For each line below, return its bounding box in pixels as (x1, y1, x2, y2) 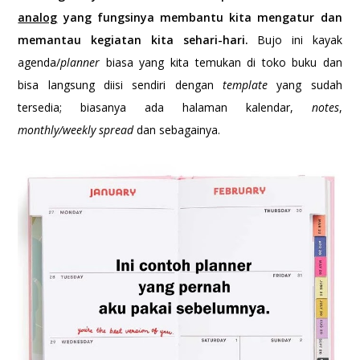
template (222, 76, 277, 92)
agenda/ (18, 54, 61, 70)
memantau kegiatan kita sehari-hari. (18, 31, 248, 47)
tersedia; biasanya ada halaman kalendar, (18, 99, 312, 115)
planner (60, 54, 100, 70)
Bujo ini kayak (247, 31, 342, 47)
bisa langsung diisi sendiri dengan (18, 76, 223, 92)
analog (18, 9, 58, 25)
